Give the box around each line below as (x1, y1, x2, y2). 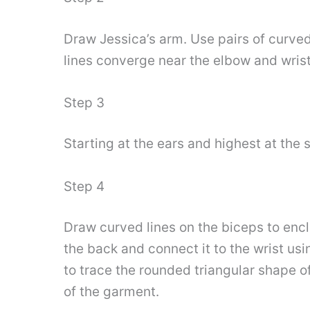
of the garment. (64, 284, 159, 300)
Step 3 (64, 94, 104, 111)
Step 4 (64, 178, 104, 194)
